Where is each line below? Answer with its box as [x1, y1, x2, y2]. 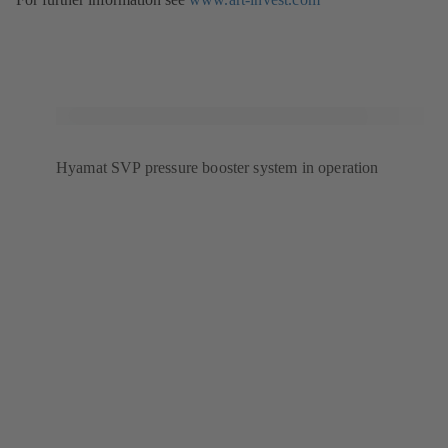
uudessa [319, 13, 372, 31]
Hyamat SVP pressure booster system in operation [56, 159, 379, 177]
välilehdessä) [319, 35, 403, 53]
